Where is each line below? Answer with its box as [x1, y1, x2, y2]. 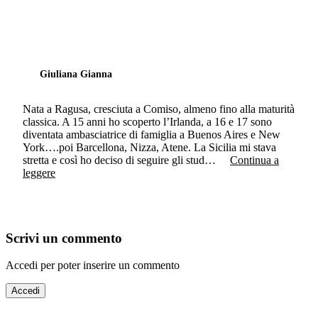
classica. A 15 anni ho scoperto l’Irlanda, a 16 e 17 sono [23, 115, 272, 128]
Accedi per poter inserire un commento [6, 259, 180, 272]
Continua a [230, 153, 279, 166]
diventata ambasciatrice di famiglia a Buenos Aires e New [23, 128, 280, 141]
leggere [23, 166, 55, 179]
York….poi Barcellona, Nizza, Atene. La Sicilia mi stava [23, 141, 276, 153]
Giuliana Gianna [40, 68, 112, 79]
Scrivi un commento [6, 230, 122, 246]
